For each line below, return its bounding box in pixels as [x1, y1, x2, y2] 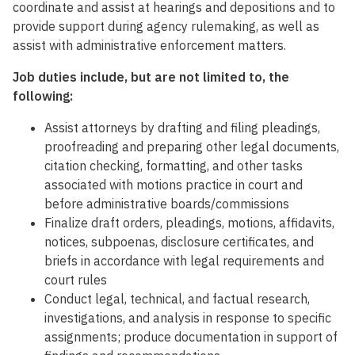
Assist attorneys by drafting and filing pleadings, [44, 120, 320, 136]
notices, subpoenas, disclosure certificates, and [44, 234, 314, 250]
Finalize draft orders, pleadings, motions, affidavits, [44, 215, 334, 231]
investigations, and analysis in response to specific [44, 310, 331, 326]
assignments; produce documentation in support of [44, 329, 338, 345]
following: [13, 88, 73, 105]
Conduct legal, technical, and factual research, [44, 291, 310, 307]
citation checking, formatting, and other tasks [44, 158, 303, 174]
